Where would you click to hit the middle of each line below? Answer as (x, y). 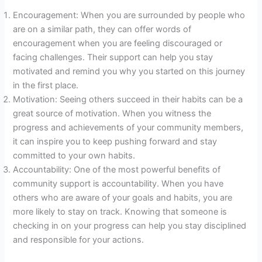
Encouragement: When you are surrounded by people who (129, 15)
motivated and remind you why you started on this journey (129, 71)
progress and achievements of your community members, (128, 127)
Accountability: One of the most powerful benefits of (117, 169)
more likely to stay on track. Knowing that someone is (120, 211)
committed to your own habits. (74, 155)
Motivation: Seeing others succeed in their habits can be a (128, 99)
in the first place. (46, 85)
